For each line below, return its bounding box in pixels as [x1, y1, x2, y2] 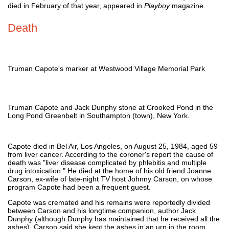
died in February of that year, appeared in [8, 1, 144, 10]
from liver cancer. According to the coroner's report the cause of [8, 150, 213, 158]
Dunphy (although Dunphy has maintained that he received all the [8, 214, 220, 223]
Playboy [144, 1, 170, 10]
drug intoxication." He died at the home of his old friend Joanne [8, 166, 211, 175]
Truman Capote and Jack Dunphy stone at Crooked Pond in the [8, 103, 213, 111]
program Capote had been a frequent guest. [8, 182, 151, 191]
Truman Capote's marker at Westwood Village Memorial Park [8, 64, 205, 73]
